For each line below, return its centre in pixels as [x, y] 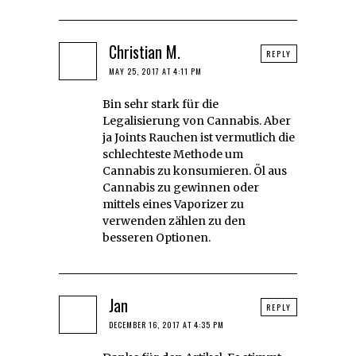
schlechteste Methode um [173, 154]
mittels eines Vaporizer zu [173, 204]
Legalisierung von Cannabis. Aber [197, 120]
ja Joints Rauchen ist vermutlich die [199, 137]
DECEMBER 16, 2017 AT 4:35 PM [166, 324]
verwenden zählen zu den [174, 221]
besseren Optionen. [157, 237]
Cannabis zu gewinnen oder [181, 187]
